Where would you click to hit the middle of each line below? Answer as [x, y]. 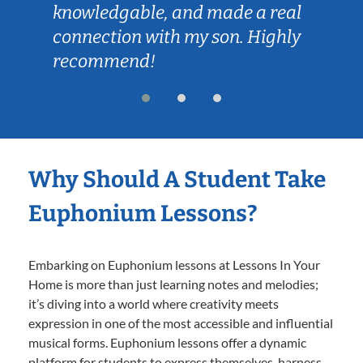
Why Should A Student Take [177, 179]
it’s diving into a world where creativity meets [154, 303]
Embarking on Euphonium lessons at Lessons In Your [174, 264]
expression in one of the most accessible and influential [181, 322]
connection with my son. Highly [177, 36]
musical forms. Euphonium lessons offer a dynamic [167, 342]
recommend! [104, 61]
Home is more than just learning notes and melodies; [173, 284]
